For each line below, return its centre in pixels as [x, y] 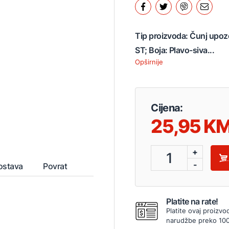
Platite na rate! [192, 201]
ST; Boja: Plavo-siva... [175, 50]
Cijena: [167, 108]
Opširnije [149, 62]
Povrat [55, 166]
